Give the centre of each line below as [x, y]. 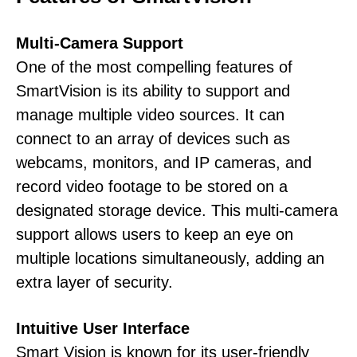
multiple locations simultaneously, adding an [170, 259]
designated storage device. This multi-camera [177, 211]
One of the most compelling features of [154, 67]
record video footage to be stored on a [152, 187]
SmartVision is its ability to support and [153, 91]
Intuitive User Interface [103, 329]
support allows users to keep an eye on [155, 235]
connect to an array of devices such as [153, 139]
